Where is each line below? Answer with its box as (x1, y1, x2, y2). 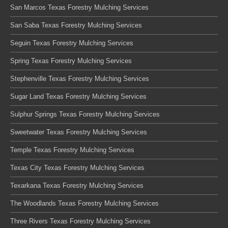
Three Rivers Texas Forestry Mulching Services (10, 217, 151, 225)
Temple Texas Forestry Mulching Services (10, 146, 134, 154)
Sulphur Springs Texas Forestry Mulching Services (10, 110, 160, 118)
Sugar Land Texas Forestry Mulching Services (10, 92, 147, 100)
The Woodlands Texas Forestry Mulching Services (10, 199, 159, 207)
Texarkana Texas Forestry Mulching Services (10, 181, 144, 189)
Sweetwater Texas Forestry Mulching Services (10, 128, 147, 136)
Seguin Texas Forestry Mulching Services (10, 39, 133, 47)
